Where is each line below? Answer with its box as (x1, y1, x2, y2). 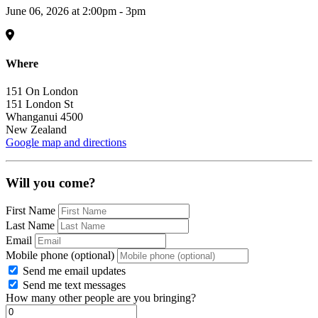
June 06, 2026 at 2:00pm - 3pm (6, 5, 146, 18)
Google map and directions (6, 136, 126, 148)
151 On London (6, 84, 78, 97)
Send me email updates (23, 265, 126, 278)
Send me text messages (23, 279, 126, 292)
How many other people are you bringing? (6, 292, 196, 305)
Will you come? (6, 175, 96, 190)
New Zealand (6, 123, 67, 136)
